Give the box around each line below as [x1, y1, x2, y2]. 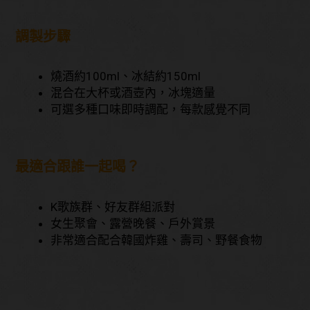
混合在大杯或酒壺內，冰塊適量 [51, 86, 216, 100]
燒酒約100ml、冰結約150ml [51, 69, 201, 84]
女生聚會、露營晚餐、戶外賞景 [51, 216, 216, 230]
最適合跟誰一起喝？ [15, 158, 140, 176]
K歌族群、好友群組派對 [51, 199, 176, 214]
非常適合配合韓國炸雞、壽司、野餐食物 [51, 232, 263, 247]
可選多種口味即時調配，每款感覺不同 [51, 102, 251, 117]
